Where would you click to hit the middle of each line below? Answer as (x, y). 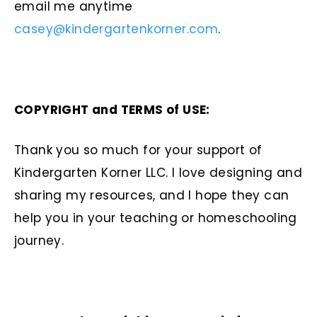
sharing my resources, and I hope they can (152, 196)
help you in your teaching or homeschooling (156, 218)
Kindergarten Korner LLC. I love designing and (158, 173)
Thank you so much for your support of (138, 150)
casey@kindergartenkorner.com (116, 29)
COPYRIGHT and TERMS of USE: (112, 110)
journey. (39, 241)
